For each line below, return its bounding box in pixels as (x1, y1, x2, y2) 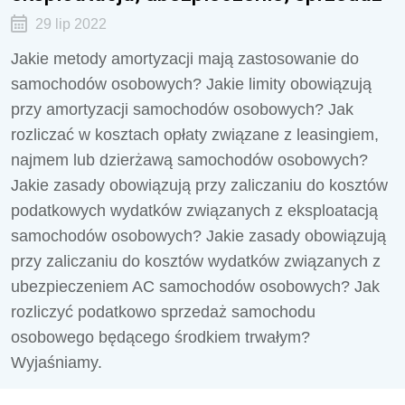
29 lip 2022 (34, 16, 107, 32)
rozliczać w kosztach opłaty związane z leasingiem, (11, 126, 379, 144)
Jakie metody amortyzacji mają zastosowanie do (11, 50, 359, 68)
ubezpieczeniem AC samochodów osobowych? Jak (11, 278, 380, 296)
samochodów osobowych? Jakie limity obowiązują (11, 75, 372, 93)
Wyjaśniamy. (11, 353, 102, 372)
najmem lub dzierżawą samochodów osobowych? (11, 151, 368, 169)
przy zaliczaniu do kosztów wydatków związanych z (11, 252, 381, 270)
